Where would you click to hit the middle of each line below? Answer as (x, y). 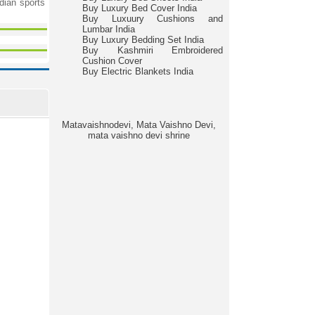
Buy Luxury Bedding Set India (143, 40)
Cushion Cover (112, 61)
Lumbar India (109, 29)
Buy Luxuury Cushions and (153, 19)
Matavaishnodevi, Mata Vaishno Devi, (139, 125)
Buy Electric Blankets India (138, 71)
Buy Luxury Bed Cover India (140, 8)
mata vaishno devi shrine (139, 135)
